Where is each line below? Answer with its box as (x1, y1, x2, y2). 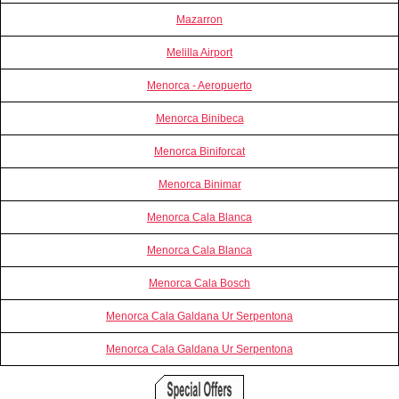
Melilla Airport (167, 45, 232, 59)
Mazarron (176, 12, 223, 26)
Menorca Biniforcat (154, 144, 245, 158)
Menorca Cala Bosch (149, 276, 250, 289)
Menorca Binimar (158, 177, 241, 191)
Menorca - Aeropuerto (147, 78, 252, 92)
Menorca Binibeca (155, 111, 244, 125)
